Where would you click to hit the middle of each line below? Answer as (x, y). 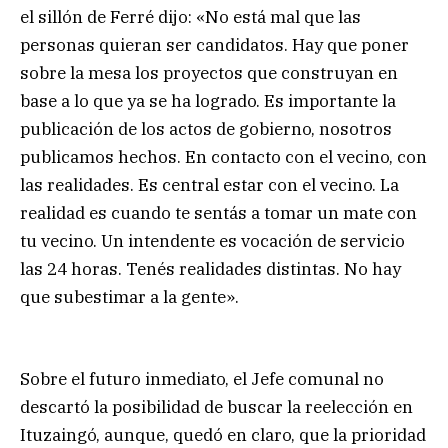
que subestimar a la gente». (129, 296)
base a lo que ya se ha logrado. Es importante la (208, 100)
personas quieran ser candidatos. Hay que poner (214, 44)
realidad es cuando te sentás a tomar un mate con (218, 212)
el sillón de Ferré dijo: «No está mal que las (190, 16)
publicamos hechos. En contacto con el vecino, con (223, 156)
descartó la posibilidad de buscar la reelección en (216, 407)
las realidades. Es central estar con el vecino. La (209, 184)
